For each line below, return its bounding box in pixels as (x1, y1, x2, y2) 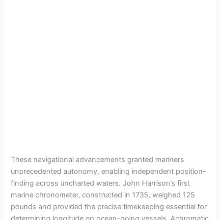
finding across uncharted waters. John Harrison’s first (11, 178, 191, 188)
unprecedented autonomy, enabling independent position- (11, 166, 207, 176)
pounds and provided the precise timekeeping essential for (11, 202, 207, 211)
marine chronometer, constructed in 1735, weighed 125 (11, 190, 195, 199)
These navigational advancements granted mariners (11, 155, 185, 164)
